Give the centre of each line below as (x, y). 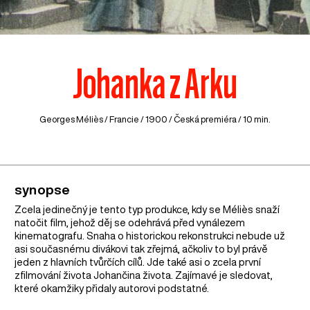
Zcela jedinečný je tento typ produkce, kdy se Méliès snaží (147, 209)
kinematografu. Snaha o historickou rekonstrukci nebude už (150, 235)
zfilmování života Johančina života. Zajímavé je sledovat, (144, 275)
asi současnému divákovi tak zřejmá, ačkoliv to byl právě (142, 248)
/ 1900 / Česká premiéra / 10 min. (205, 120)
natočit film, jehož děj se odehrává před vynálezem (130, 222)
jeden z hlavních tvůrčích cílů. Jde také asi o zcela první (138, 262)
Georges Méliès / (74, 120)
